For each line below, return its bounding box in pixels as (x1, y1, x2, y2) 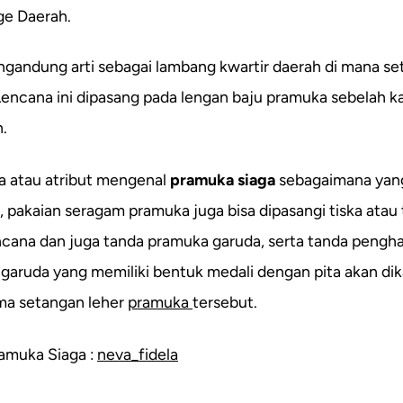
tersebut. (193, 291, 257, 311)
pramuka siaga (170, 169, 275, 189)
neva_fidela (97, 344, 178, 363)
